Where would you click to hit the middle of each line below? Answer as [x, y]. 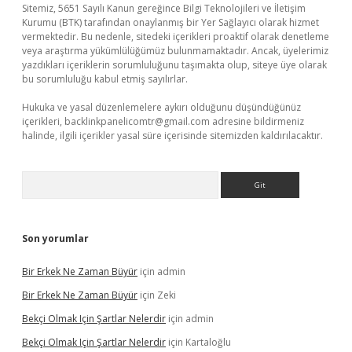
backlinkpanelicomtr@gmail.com [137, 121]
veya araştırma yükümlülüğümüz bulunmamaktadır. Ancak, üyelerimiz [175, 51]
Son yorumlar [55, 238]
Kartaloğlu [208, 342]
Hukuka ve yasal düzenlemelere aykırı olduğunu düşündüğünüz [161, 107]
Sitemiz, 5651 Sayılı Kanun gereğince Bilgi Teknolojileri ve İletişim [164, 8]
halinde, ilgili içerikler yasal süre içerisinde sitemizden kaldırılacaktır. [172, 136]
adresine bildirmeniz [257, 121]
